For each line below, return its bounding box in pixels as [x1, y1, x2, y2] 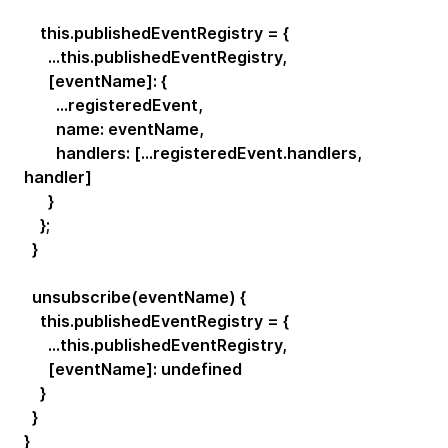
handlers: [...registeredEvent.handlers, [24, 142, 362, 163]
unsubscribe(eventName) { [24, 286, 246, 307]
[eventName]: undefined [24, 358, 242, 379]
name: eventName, [24, 118, 204, 139]
